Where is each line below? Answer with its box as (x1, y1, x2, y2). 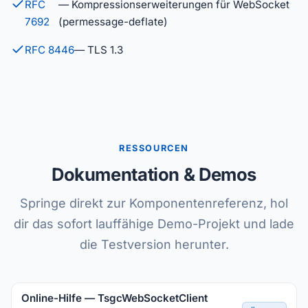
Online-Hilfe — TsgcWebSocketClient (21, 291, 208, 305)
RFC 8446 (25, 43, 74, 56)
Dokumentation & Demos (52, 164, 256, 185)
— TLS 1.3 (74, 43, 123, 56)
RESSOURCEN (119, 143, 189, 153)
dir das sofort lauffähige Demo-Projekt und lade (14, 217, 294, 231)
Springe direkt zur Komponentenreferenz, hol (20, 196, 288, 210)
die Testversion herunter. (79, 237, 229, 252)
